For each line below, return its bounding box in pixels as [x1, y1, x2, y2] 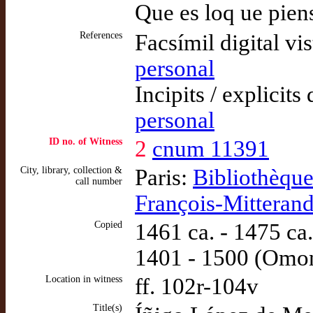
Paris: [135, 165, 193, 190]
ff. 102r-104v [135, 274, 259, 299]
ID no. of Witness [49, 136, 122, 147]
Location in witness [45, 274, 122, 284]
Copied [94, 219, 122, 230]
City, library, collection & [20, 165, 122, 175]
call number [75, 176, 122, 187]
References [80, 30, 122, 41]
